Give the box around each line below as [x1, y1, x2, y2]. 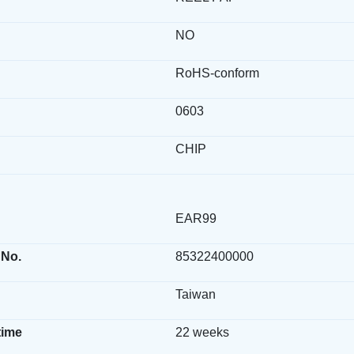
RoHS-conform [175, 66, 259, 80]
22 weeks [175, 326, 229, 339]
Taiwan [175, 288, 216, 301]
